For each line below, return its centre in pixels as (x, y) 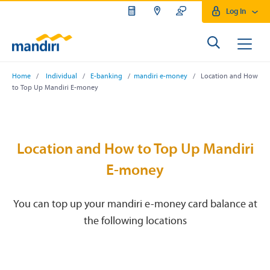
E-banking (106, 77)
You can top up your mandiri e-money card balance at (135, 205)
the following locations (135, 222)
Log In (236, 12)
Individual (61, 77)
